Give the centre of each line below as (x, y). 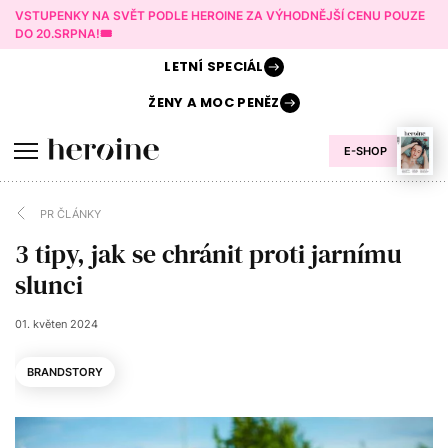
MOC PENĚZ (238, 102)
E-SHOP (365, 151)
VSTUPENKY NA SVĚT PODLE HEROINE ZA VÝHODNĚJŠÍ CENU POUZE (220, 15)
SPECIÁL (233, 66)
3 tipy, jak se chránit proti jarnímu (208, 254)
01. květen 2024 (56, 324)
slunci (49, 285)
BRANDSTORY (65, 372)
